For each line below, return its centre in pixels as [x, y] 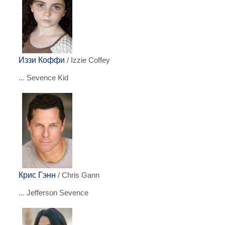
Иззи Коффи [42, 60]
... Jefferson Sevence [53, 193]
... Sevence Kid [43, 78]
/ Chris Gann [78, 175]
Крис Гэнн [37, 175]
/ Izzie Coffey [87, 60]
